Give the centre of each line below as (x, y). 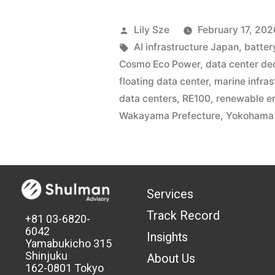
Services (170, 195)
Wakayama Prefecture (170, 116)
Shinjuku (47, 255)
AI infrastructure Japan (187, 47)
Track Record (184, 216)
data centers (148, 99)
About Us (171, 259)
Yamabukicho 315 (69, 243)
